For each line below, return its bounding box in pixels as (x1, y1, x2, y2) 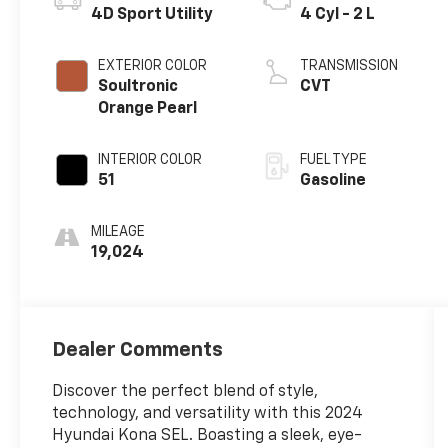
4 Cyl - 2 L (300, 7, 376, 24)
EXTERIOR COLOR (98, 59, 208, 74)
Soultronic (98, 79, 179, 96)
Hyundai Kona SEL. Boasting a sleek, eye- (52, 427, 363, 444)
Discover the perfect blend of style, (52, 383, 319, 400)
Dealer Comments (52, 339, 224, 360)
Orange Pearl (98, 101, 198, 118)
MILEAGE (91, 225, 146, 240)
